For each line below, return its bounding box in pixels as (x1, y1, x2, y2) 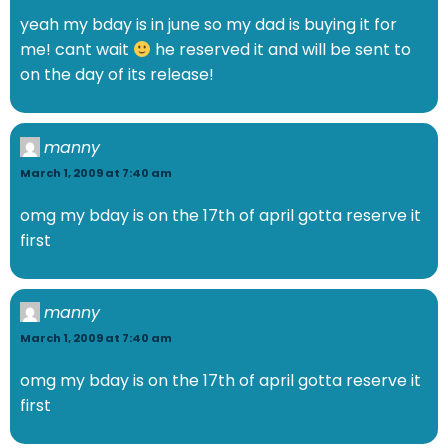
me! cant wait (20, 38, 133, 62)
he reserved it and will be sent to (151, 38, 412, 62)
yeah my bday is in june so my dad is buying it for (20, 13, 397, 37)
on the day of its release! (20, 63, 214, 87)
